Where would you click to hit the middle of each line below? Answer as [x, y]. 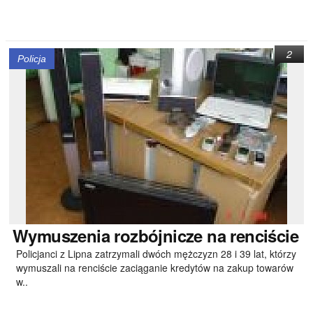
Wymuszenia [61, 235]
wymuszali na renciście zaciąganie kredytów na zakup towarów [155, 268]
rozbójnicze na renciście [204, 235]
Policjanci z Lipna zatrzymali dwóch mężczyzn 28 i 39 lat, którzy [156, 254]
